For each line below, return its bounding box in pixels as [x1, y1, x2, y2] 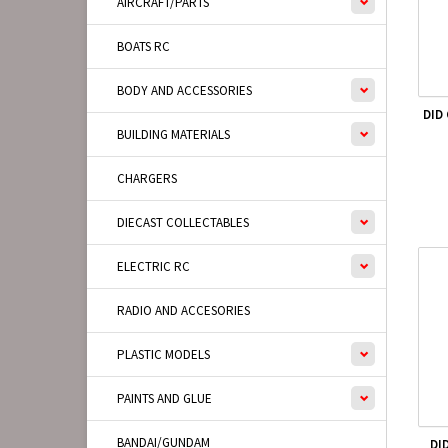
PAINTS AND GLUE [117, 390, 212, 407]
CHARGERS [117, 170, 177, 187]
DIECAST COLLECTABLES [117, 214, 249, 231]
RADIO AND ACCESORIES [117, 302, 250, 319]
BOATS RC [117, 38, 170, 55]
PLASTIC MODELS [117, 346, 210, 363]
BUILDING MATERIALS [117, 126, 230, 143]
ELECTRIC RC [117, 258, 190, 275]
